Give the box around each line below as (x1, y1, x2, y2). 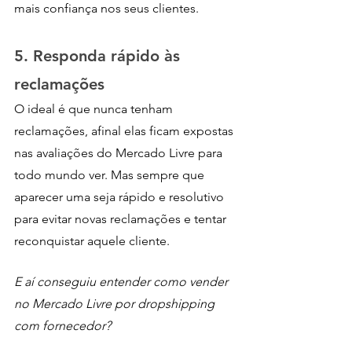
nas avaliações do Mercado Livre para (14, 145, 225, 160)
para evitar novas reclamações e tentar (14, 211, 229, 226)
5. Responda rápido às (14, 46, 185, 65)
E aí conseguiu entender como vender (14, 273, 231, 289)
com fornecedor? (14, 317, 111, 333)
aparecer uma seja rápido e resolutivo (14, 189, 227, 204)
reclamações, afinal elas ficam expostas (14, 123, 236, 138)
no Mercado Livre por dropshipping (14, 295, 218, 311)
